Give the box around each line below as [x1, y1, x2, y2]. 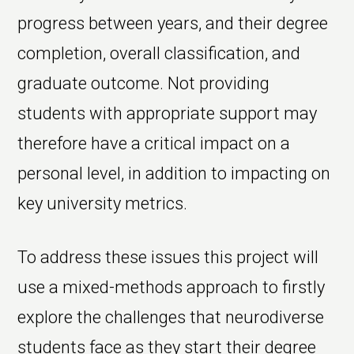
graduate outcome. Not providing [17, 73, 270, 94]
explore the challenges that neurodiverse [17, 307, 325, 328]
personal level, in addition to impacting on [17, 164, 331, 184]
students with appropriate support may [17, 104, 318, 124]
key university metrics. [17, 194, 188, 214]
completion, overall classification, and [17, 43, 301, 64]
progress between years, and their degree [17, 13, 329, 34]
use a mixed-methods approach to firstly [17, 277, 326, 298]
